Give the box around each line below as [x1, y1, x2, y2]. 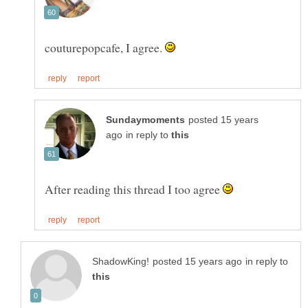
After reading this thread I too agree [45, 181, 223, 198]
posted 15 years [188, 115, 258, 126]
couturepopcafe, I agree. [45, 39, 165, 56]
